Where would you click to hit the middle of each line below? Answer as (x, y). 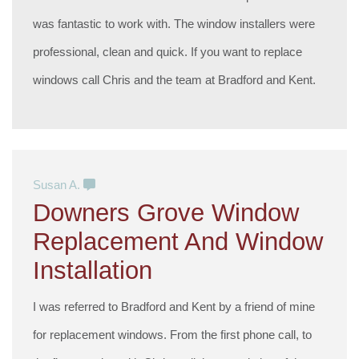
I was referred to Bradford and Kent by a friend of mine (174, 307)
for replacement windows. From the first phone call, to (173, 335)
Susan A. (58, 185)
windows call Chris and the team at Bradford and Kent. (175, 79)
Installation (93, 271)
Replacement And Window (178, 242)
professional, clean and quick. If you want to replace (168, 51)
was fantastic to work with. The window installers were (174, 23)
